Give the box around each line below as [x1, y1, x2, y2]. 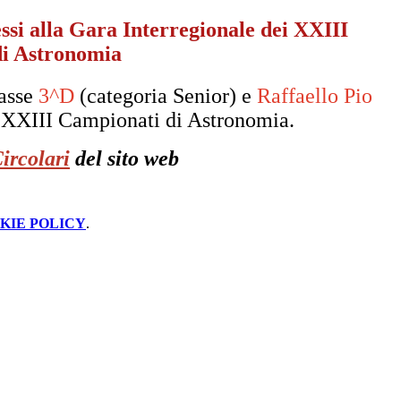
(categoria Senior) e [74, 84, 257, 108]
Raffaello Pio [257, 84, 372, 108]
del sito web [75, 147, 179, 171]
